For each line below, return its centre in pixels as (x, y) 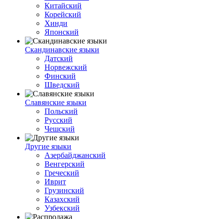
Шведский (62, 85)
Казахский (62, 199)
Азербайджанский (75, 155)
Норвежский (66, 67)
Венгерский (65, 164)
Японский (62, 32)
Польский (61, 111)
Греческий (62, 173)
